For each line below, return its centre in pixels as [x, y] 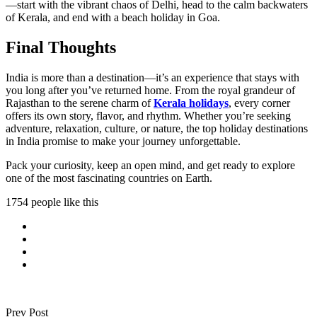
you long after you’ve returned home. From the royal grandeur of [150, 90]
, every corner [259, 103]
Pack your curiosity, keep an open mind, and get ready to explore [150, 165]
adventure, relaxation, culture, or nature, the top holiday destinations [157, 128]
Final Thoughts [61, 47]
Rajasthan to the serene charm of [80, 103]
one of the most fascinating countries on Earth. [109, 178]
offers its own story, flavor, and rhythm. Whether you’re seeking [148, 115]
